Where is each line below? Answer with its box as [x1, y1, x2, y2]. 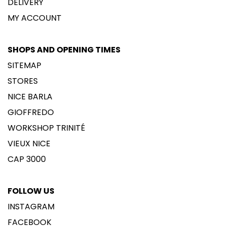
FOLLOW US [8, 185, 54, 197]
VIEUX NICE [8, 137, 50, 149]
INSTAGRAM [8, 200, 54, 212]
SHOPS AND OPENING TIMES [8, 43, 121, 55]
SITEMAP [8, 59, 41, 71]
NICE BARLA [8, 90, 52, 102]
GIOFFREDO [8, 106, 54, 118]
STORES [8, 75, 38, 87]
